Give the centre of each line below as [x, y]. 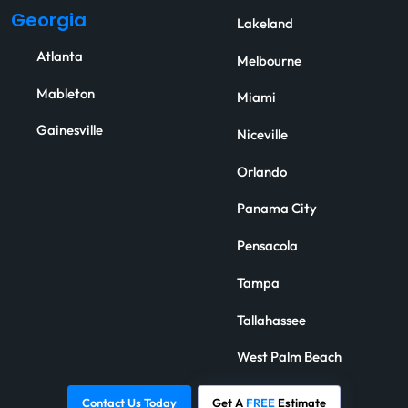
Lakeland [265, 23]
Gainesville [70, 131]
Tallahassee [271, 320]
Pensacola [267, 246]
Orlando [262, 172]
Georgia [49, 21]
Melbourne [269, 61]
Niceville [262, 135]
